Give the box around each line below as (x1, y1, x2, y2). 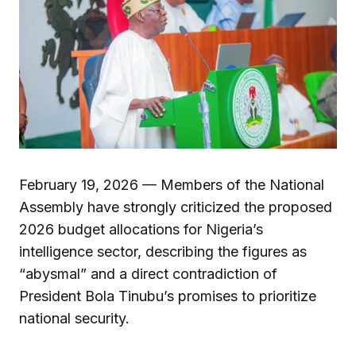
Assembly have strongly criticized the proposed (19, 198, 332, 215)
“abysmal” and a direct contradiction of (19, 265, 277, 282)
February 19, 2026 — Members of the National (19, 176, 324, 193)
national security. (19, 309, 130, 327)
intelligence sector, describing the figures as (19, 242, 307, 260)
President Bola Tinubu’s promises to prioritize (19, 287, 316, 304)
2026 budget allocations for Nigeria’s (19, 220, 263, 238)
